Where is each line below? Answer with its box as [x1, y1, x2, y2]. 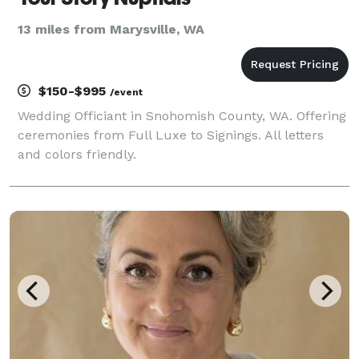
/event [110, 86, 143, 98]
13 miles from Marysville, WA [18, 21, 204, 37]
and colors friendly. [18, 146, 136, 162]
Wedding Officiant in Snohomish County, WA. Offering [18, 107, 346, 123]
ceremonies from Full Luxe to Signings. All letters [18, 127, 324, 143]
